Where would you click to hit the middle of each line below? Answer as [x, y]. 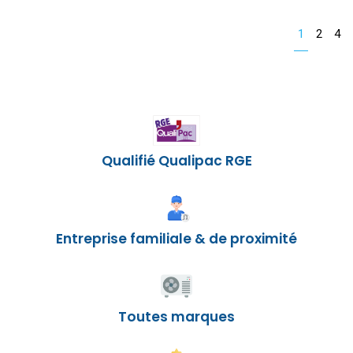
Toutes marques [176, 317]
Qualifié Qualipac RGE [176, 161]
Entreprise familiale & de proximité [176, 239]
